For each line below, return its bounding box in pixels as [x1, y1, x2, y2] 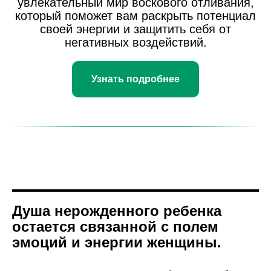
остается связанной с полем [12, 218, 218, 235]
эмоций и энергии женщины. [12, 233, 221, 250]
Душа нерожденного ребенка [12, 202, 221, 219]
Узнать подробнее [91, 74, 180, 85]
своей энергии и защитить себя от [40, 22, 231, 36]
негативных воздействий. [64, 36, 207, 50]
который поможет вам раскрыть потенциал [15, 9, 256, 23]
